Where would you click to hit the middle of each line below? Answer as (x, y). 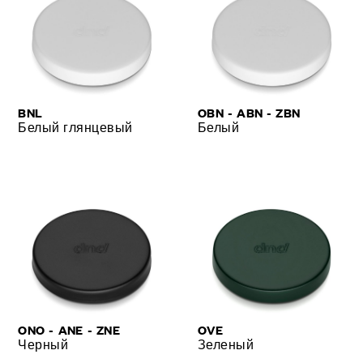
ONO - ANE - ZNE (69, 329)
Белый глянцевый (75, 126)
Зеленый (226, 344)
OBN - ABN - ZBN (249, 112)
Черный (43, 344)
